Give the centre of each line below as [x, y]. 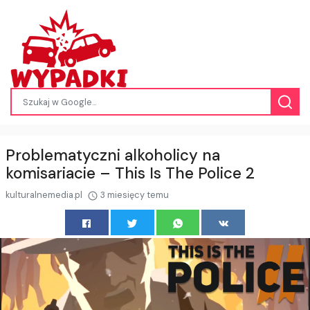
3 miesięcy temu [134, 195]
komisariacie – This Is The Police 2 [130, 174]
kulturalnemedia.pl [45, 195]
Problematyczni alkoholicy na [113, 156]
